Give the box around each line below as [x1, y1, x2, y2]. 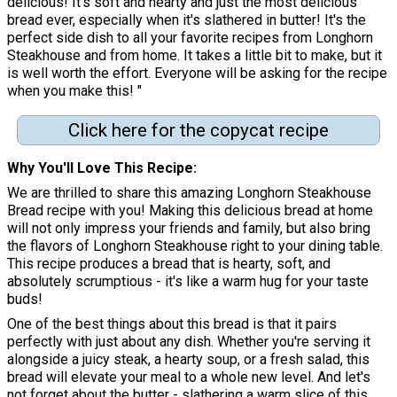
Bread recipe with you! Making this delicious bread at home [7, 202, 373, 220]
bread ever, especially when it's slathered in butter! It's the [7, 11, 366, 28]
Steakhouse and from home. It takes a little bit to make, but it [7, 46, 382, 64]
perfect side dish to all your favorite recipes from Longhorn [7, 28, 373, 46]
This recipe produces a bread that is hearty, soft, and [7, 255, 331, 273]
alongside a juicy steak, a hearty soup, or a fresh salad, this [7, 351, 370, 369]
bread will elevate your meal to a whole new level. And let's [7, 369, 370, 386]
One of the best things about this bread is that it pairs [7, 315, 337, 333]
